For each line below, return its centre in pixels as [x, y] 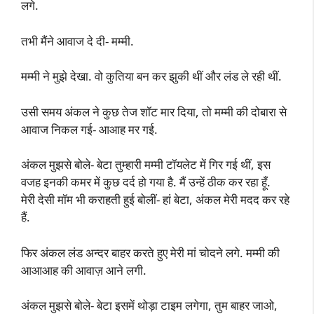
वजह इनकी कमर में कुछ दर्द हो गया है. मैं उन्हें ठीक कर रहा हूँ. [146, 182]
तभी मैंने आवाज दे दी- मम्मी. [77, 41]
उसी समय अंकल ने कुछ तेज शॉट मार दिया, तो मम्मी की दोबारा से [154, 111]
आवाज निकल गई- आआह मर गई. [89, 129]
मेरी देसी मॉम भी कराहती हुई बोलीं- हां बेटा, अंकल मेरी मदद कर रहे [155, 199]
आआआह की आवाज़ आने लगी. [84, 270]
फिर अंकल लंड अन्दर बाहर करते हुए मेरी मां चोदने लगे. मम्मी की [150, 252]
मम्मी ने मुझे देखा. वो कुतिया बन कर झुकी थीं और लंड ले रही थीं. [151, 76]
